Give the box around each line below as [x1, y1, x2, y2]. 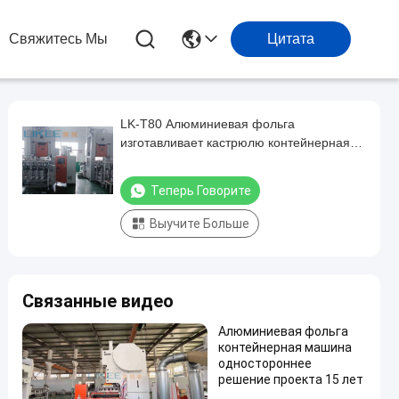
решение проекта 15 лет [218, 372, 363, 387]
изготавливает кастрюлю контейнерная [120, 135, 350, 150]
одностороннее [218, 356, 312, 370]
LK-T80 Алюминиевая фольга [120, 117, 295, 131]
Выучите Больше [150, 216, 249, 231]
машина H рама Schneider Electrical [120, 154, 329, 168]
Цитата [267, 31, 314, 46]
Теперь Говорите [151, 183, 251, 198]
